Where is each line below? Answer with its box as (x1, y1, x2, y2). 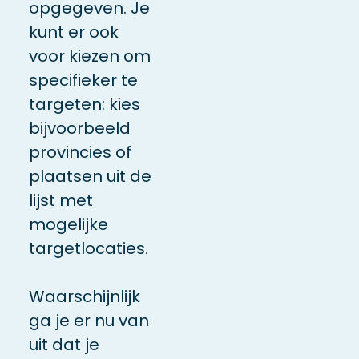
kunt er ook (28, 20, 119, 43)
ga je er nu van (28, 309, 149, 332)
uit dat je (28, 333, 99, 356)
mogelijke (28, 212, 108, 236)
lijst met (28, 188, 93, 212)
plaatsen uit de (28, 164, 151, 188)
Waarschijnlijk (28, 284, 140, 308)
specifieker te (28, 68, 138, 91)
